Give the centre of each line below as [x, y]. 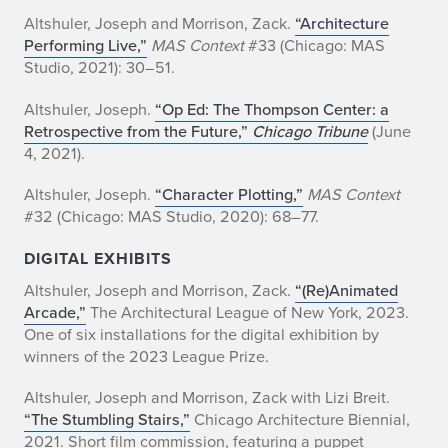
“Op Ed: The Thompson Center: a [272, 108]
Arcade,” [55, 311]
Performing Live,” [85, 45]
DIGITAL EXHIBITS [98, 258]
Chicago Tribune [310, 130]
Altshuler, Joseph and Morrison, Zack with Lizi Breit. [207, 397]
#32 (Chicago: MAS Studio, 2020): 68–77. [171, 216]
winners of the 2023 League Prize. [146, 355]
